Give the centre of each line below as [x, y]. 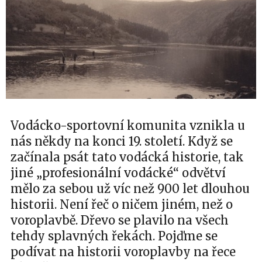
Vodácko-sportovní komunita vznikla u [128, 125]
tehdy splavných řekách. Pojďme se [114, 236]
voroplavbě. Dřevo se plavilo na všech [120, 220]
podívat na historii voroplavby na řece [123, 252]
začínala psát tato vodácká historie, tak [127, 157]
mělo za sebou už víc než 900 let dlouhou [130, 189]
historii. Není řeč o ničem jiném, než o [122, 204]
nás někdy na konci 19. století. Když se [122, 141]
